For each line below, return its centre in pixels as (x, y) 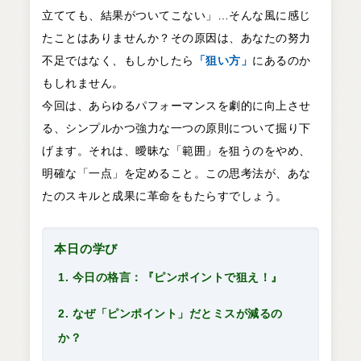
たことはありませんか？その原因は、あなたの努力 (176, 37)
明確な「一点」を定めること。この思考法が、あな (176, 173)
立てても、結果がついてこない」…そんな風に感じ (176, 15)
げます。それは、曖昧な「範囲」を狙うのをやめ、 (176, 150)
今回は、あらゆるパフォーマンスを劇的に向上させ (176, 105)
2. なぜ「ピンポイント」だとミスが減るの (170, 313)
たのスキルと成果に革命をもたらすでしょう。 (165, 195)
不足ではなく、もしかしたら (118, 60)
